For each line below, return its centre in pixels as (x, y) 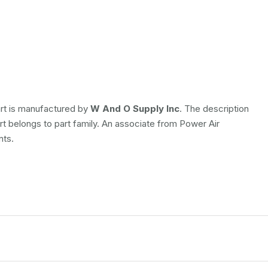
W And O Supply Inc (135, 109)
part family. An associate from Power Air (137, 124)
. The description (214, 109)
